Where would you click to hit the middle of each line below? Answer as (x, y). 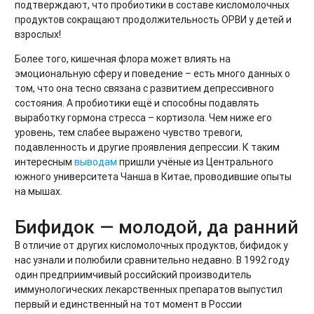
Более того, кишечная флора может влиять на (123, 59)
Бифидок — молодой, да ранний (157, 227)
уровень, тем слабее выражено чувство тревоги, (129, 133)
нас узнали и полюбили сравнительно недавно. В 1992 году (152, 260)
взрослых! (38, 35)
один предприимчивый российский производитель (133, 275)
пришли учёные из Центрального (195, 162)
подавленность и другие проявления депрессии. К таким (147, 148)
